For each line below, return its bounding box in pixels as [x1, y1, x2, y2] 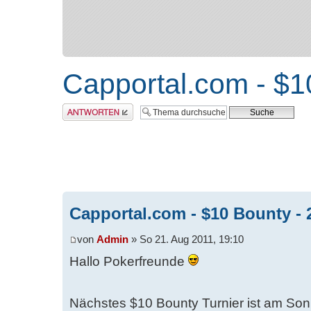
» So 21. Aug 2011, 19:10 [128, 234, 244, 246]
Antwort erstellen [62, 103, 119, 112]
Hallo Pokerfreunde [69, 254, 188, 269]
